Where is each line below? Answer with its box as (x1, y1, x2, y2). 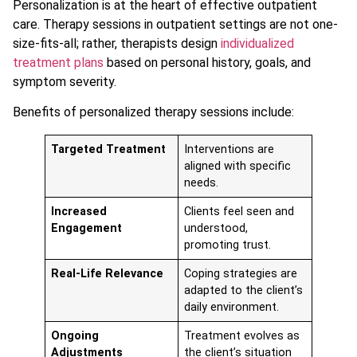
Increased (51, 205, 108, 219)
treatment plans (13, 54, 104, 70)
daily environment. (184, 300, 280, 315)
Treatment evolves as (184, 329, 300, 343)
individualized (221, 35, 294, 51)
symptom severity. (13, 73, 116, 89)
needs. (184, 176, 219, 190)
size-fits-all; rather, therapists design (13, 35, 221, 51)
